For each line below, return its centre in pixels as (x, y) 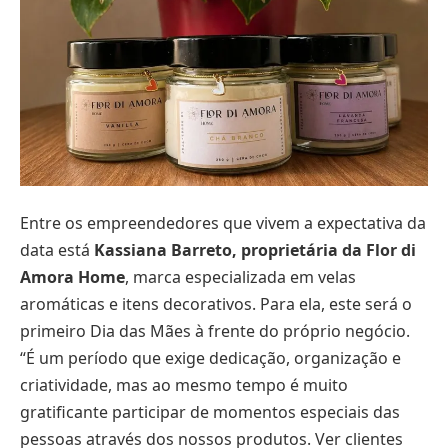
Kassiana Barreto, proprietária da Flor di (253, 250)
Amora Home (72, 277)
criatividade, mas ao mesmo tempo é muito (184, 385)
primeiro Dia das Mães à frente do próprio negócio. (215, 331)
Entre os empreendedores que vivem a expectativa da (223, 223)
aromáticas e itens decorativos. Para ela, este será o (216, 304)
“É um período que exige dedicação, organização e (210, 358)
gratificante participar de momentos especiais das (210, 412)
